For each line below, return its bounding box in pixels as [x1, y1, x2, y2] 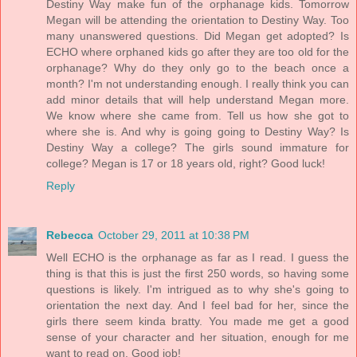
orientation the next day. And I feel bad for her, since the [46, 298, 349, 312]
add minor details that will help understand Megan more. [46, 92, 349, 106]
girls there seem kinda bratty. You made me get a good [46, 314, 349, 328]
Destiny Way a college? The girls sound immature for [46, 140, 349, 154]
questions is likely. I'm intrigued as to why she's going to [46, 282, 349, 296]
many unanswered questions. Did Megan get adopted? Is [46, 29, 349, 42]
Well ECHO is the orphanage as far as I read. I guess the [46, 250, 349, 264]
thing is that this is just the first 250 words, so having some [46, 266, 349, 280]
